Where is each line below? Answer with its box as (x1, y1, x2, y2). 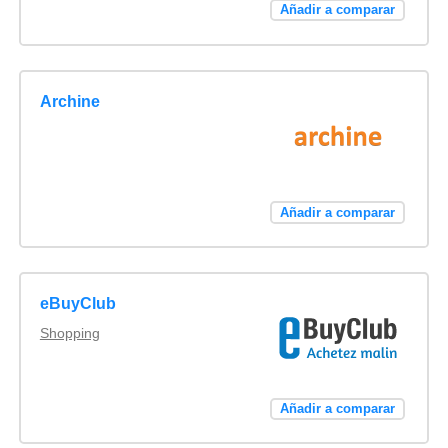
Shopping (39, 325, 100, 342)
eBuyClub (39, 295, 116, 313)
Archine (39, 93, 100, 110)
